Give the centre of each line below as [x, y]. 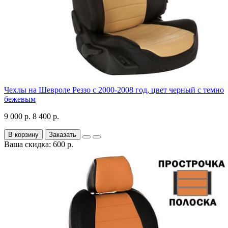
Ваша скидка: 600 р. [39, 144]
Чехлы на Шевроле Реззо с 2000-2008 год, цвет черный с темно [114, 90]
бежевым [20, 99]
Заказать [63, 134]
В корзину [23, 134]
